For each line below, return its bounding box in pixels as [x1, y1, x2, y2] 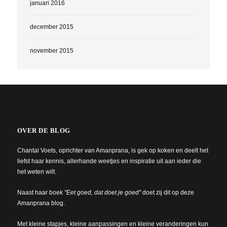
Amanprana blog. [17, 199, 65, 207]
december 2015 [29, 23, 73, 30]
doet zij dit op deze [140, 188, 194, 196]
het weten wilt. [17, 168, 56, 175]
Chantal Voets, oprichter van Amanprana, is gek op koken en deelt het [17, 146, 208, 154]
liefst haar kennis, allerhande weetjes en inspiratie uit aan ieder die [17, 157, 201, 165]
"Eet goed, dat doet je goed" [64, 188, 141, 196]
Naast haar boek [17, 188, 64, 196]
